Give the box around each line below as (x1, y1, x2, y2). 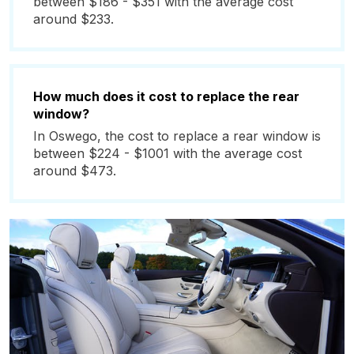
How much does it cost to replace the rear (33, 88, 299, 104)
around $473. (33, 163, 116, 179)
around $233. (33, 11, 114, 27)
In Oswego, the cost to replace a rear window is (33, 128, 321, 144)
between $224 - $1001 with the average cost (33, 145, 302, 161)
